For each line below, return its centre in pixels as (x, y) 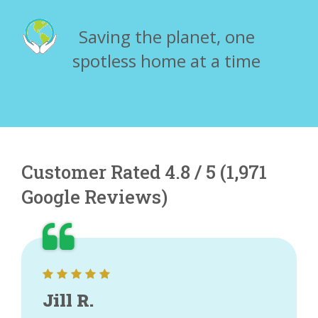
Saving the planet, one (166, 37)
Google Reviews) (94, 197)
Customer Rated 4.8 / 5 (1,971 (144, 172)
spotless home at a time (166, 61)
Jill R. (68, 300)
